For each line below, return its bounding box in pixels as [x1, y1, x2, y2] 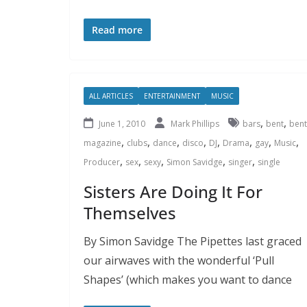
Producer [84, 156, 120, 168]
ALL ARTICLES [89, 90, 133, 101]
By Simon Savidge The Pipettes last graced [84, 233, 302, 249]
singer [228, 156, 252, 168]
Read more [92, 23, 143, 37]
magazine [84, 136, 121, 149]
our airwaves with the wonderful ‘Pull [84, 252, 274, 268]
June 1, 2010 [99, 117, 145, 130]
